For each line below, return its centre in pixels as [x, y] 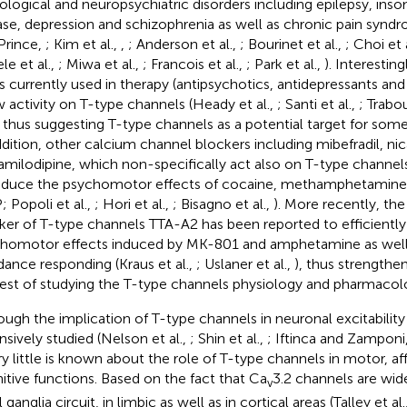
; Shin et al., [228, 339]
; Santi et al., [318, 104]
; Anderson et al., [184, 45]
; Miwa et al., [100, 65]
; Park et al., [285, 65]
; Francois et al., [194, 65]
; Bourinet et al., [292, 45]
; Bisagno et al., [223, 204]
